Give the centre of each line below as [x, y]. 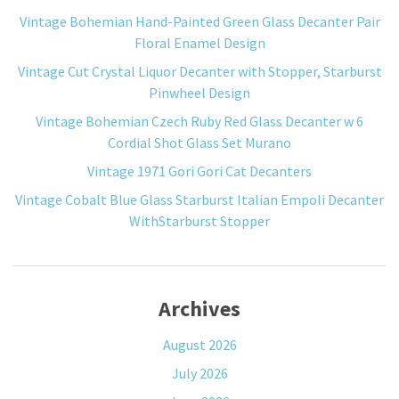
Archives [199, 309]
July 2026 [199, 373]
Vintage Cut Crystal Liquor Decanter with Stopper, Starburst [199, 71]
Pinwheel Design [199, 93]
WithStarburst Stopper [199, 221]
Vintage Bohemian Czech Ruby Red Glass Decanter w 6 [199, 121]
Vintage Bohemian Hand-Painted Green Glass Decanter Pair [199, 21]
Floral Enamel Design [199, 43]
